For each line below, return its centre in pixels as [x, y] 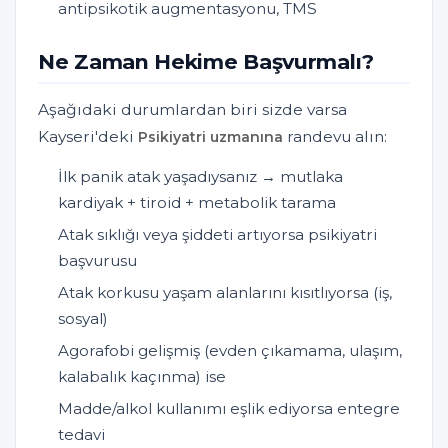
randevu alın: [335, 137]
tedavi [81, 435]
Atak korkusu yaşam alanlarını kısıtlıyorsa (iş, [225, 293]
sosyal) [83, 319]
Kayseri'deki [88, 137]
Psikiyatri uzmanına [210, 137]
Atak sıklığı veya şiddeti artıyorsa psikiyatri [217, 235]
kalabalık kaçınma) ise [142, 377]
